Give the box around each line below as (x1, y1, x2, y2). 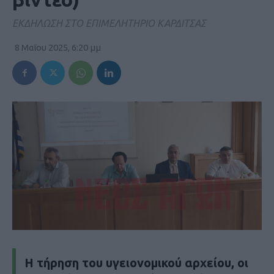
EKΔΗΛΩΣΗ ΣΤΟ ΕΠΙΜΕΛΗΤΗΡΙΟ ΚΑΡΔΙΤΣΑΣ (12, 18, 206, 29)
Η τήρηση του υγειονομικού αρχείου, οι (24, 255, 248, 270)
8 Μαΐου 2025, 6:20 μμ (15, 42, 101, 53)
